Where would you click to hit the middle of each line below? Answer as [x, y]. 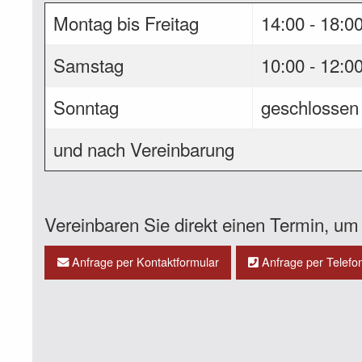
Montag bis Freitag [126, 23]
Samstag [89, 65]
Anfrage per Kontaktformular [143, 262]
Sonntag [86, 107]
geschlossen [310, 107]
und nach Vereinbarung [144, 149]
